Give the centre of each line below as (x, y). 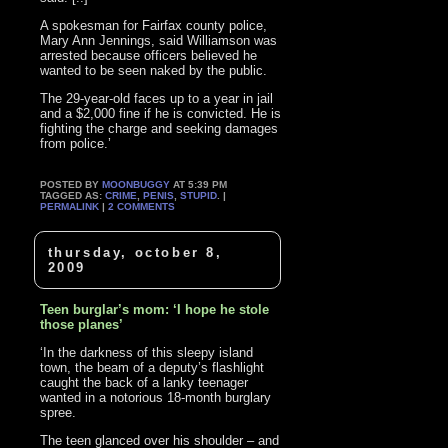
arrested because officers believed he (149, 55)
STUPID (199, 195)
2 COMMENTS (142, 206)
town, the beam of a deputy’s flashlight (152, 368)
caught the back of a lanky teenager (144, 383)
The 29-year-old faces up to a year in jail (157, 98)
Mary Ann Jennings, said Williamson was (159, 40)
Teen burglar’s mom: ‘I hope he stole (155, 310)
